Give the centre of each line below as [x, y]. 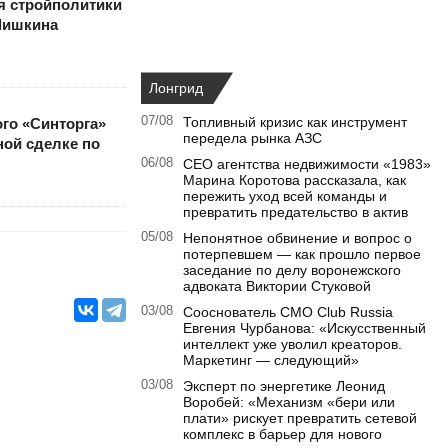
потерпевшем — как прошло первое [302, 254]
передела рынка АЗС [252, 138]
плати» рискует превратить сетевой [300, 418]
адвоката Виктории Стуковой [277, 286]
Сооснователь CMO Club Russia [288, 312]
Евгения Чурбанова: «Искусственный [304, 328]
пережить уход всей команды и [285, 196]
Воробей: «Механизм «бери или [289, 402]
